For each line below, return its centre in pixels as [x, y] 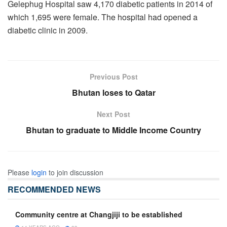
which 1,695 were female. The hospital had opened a [103, 17]
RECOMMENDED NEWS [54, 189]
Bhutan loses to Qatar [113, 92]
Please [20, 172]
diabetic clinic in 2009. [48, 30]
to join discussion [75, 172]
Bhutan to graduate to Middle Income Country [113, 130]
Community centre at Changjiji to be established [99, 214]
